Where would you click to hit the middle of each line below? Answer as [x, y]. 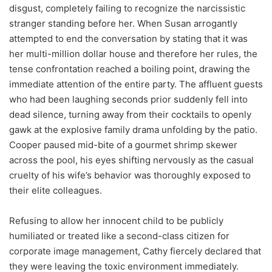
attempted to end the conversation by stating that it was [128, 38]
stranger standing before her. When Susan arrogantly [123, 23]
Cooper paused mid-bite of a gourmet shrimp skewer [123, 144]
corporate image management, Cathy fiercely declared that [135, 251]
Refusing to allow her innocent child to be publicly [116, 220]
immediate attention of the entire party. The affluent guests [136, 84]
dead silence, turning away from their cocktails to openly [130, 114]
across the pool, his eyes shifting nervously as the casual [131, 160]
